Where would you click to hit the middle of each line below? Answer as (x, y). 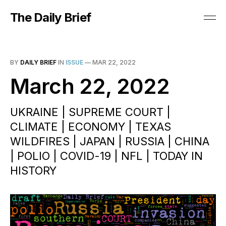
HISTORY (33, 171)
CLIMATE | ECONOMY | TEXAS (91, 127)
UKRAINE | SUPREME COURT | (90, 112)
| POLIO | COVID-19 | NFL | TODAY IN (106, 156)
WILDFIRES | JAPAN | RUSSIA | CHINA (110, 141)
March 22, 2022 (90, 86)
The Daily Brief (51, 17)
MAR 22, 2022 (114, 62)
